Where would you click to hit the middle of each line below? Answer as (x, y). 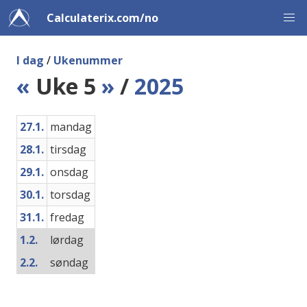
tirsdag (68, 149)
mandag (71, 127)
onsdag (69, 172)
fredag (67, 217)
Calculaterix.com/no (102, 18)
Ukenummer (88, 60)
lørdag (67, 240)
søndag (69, 262)
